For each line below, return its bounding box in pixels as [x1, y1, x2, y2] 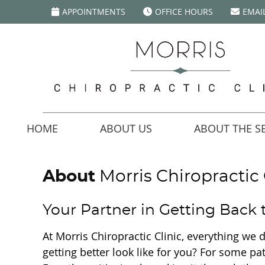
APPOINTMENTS [62, 6, 125, 17]
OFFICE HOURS [155, 6, 213, 17]
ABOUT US [99, 121, 152, 135]
